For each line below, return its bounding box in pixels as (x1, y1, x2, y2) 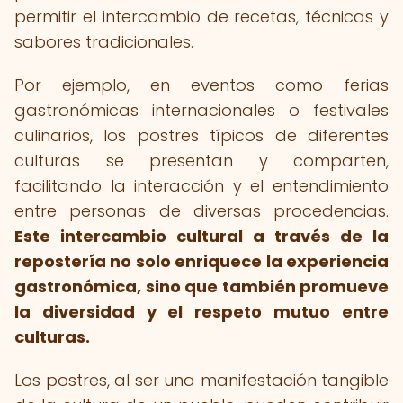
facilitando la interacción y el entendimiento (14, 175, 389, 197)
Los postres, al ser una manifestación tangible (14, 369, 389, 391)
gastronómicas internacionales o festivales (14, 99, 389, 121)
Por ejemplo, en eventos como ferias (14, 74, 389, 96)
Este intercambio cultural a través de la (14, 225, 389, 247)
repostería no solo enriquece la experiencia (14, 250, 389, 273)
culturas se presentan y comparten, (14, 149, 389, 172)
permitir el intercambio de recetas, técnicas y (14, 5, 389, 28)
